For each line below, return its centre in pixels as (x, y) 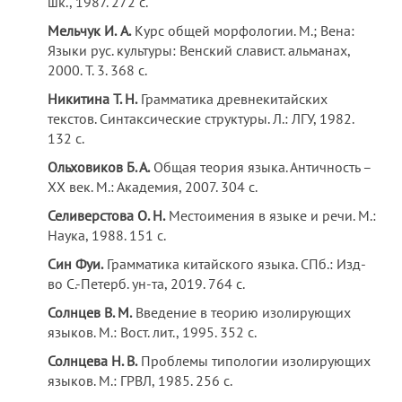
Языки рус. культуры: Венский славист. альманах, (199, 50)
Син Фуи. (76, 264)
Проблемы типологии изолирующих (254, 361)
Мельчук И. (83, 31)
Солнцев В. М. (90, 312)
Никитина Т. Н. (93, 99)
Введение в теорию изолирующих (242, 312)
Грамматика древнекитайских (233, 99)
